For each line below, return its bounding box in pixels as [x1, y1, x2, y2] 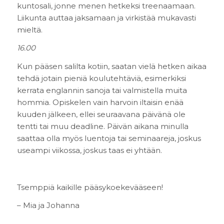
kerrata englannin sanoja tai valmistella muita [16, 85, 187, 95]
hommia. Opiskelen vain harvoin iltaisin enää [16, 97, 183, 107]
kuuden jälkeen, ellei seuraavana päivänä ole [16, 109, 185, 119]
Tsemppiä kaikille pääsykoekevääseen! [16, 182, 163, 192]
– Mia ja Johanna [16, 200, 79, 210]
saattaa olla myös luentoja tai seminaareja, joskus [16, 133, 201, 143]
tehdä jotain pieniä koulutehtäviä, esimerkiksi [16, 73, 186, 83]
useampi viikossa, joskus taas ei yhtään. [16, 145, 162, 155]
